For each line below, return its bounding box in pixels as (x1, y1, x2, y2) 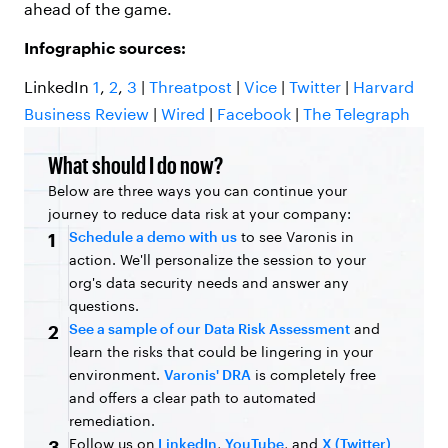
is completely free (251, 365, 376, 383)
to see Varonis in (237, 227, 354, 245)
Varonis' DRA (164, 365, 251, 383)
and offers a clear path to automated (69, 388, 316, 406)
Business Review (24, 103, 149, 123)
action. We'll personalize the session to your (69, 250, 366, 268)
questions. (69, 296, 139, 314)
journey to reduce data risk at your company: (48, 204, 351, 222)
